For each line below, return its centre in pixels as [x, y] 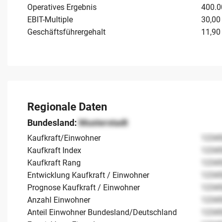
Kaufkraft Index [54, 150]
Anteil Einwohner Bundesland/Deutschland [102, 212]
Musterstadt [103, 122]
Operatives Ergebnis [62, 7]
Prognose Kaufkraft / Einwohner [83, 187]
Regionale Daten [67, 107]
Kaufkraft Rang [54, 163]
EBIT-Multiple [50, 19]
